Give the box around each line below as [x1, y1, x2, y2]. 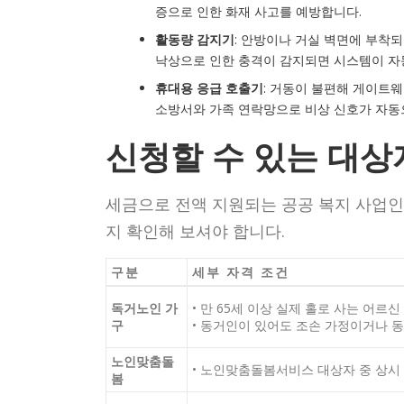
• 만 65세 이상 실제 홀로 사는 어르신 [192, 299, 400, 317]
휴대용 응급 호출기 [155, 79, 263, 96]
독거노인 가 [111, 299, 178, 317]
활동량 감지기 [155, 31, 234, 48]
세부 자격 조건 [192, 263, 289, 280]
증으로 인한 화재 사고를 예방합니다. [155, 3, 362, 20]
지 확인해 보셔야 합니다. [106, 220, 285, 242]
